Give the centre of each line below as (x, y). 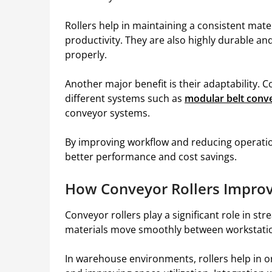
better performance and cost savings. (151, 157)
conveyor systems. (107, 113)
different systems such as (125, 99)
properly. (86, 55)
